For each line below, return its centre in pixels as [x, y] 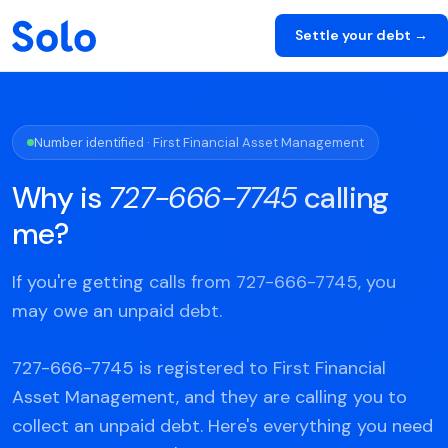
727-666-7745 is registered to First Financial [199, 368]
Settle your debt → [361, 35]
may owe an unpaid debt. [117, 311]
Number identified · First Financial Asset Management [199, 142]
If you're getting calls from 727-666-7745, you [204, 282]
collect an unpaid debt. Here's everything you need [222, 426]
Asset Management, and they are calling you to [209, 397]
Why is [60, 197]
